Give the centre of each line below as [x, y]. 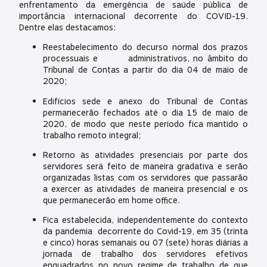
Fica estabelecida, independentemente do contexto [145, 221]
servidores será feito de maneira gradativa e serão [145, 166]
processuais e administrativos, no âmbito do [145, 59]
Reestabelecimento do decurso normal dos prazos [145, 48]
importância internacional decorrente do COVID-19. [133, 16]
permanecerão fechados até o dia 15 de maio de [145, 113]
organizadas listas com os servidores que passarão [145, 178]
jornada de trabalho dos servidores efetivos [145, 254]
